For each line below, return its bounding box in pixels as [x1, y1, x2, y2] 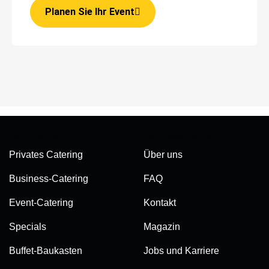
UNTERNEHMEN [144, 133, 213, 142]
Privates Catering [9, 150, 83, 160]
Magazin [144, 222, 180, 232]
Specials [9, 222, 46, 232]
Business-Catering [9, 174, 88, 184]
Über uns [144, 150, 183, 160]
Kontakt [144, 198, 176, 208]
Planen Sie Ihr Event [45, 5, 134, 17]
